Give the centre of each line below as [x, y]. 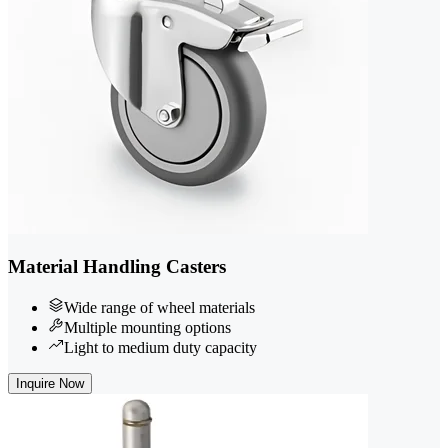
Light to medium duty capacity [160, 348]
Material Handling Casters [117, 267]
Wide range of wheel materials [159, 308]
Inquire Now [50, 384]
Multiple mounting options [147, 328]
